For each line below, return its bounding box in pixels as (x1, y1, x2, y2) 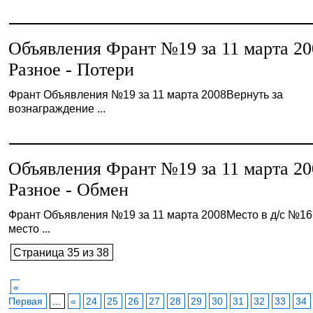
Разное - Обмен (8, 180, 129, 200)
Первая (8, 296, 43, 307)
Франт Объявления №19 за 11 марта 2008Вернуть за (8, 88, 284, 101)
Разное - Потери (8, 59, 135, 80)
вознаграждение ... (8, 102, 106, 115)
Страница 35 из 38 (13, 246, 110, 259)
